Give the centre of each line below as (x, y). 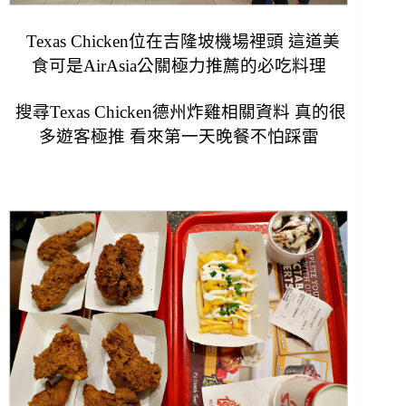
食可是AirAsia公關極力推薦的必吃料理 (179, 66)
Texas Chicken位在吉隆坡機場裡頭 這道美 (179, 41)
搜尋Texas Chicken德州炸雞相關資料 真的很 (179, 112)
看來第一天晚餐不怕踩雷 (224, 136)
